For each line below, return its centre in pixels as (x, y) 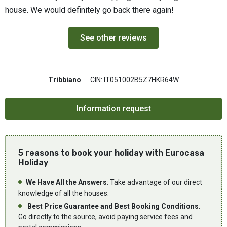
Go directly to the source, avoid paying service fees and (105, 217)
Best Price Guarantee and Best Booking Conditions (112, 206)
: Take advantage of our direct (155, 183)
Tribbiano (65, 80)
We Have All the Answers (66, 183)
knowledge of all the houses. (64, 193)
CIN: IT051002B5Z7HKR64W (134, 80)
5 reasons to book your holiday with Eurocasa (111, 153)
